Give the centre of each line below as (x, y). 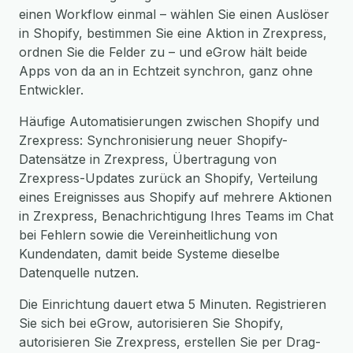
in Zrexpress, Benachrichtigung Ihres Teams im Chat (176, 216)
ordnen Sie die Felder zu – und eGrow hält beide (163, 52)
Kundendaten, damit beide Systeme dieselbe (149, 254)
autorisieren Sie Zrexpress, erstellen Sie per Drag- (170, 342)
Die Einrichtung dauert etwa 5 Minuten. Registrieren (173, 304)
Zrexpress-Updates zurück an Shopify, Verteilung (168, 178)
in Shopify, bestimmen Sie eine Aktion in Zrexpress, (173, 33)
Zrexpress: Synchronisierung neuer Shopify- (153, 140)
